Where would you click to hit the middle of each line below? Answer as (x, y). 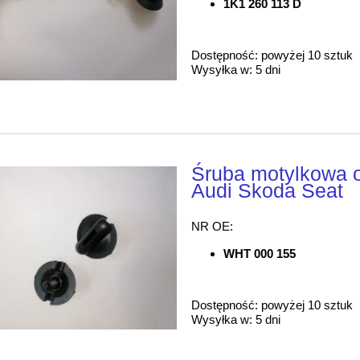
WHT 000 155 (260, 253)
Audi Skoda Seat (268, 190)
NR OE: (213, 226)
